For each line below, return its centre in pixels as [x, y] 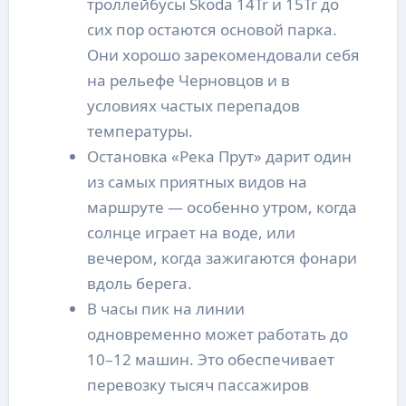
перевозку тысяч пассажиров [198, 384]
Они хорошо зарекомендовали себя [223, 54]
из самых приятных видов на [197, 181]
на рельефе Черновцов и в [188, 80]
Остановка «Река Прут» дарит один [219, 156]
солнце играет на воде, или [191, 232]
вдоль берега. [139, 283]
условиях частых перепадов [193, 105]
